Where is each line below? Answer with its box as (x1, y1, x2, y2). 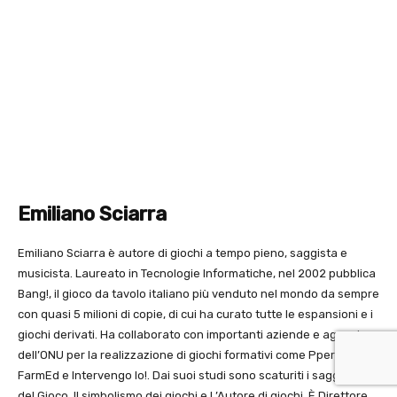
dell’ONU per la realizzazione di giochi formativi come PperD (18, 348, 346, 362)
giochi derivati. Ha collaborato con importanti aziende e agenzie (18, 328, 367, 342)
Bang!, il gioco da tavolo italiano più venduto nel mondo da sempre (18, 287, 379, 301)
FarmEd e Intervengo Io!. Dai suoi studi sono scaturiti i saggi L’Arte (18, 369, 376, 383)
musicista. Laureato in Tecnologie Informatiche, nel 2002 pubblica (18, 267, 376, 281)
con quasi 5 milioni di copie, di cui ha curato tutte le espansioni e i (18, 307, 373, 322)
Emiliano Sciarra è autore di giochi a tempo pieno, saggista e (18, 246, 347, 261)
